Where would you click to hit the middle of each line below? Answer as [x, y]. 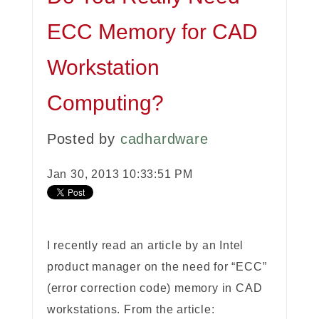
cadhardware [164, 139]
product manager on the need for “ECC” [157, 267]
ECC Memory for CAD [152, 32]
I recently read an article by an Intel [145, 246]
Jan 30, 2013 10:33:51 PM [120, 174]
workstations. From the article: [131, 310]
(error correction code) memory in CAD [155, 288]
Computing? [105, 103]
